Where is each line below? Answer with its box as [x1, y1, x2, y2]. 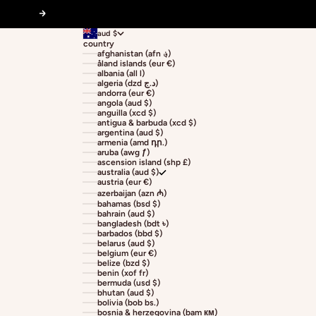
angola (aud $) [97, 98, 152, 109]
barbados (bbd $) [97, 229, 162, 239]
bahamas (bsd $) [97, 199, 160, 209]
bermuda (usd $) [97, 278, 160, 288]
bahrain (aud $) [97, 209, 154, 219]
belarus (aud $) [97, 238, 154, 249]
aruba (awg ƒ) [97, 147, 150, 158]
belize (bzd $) [97, 258, 150, 269]
